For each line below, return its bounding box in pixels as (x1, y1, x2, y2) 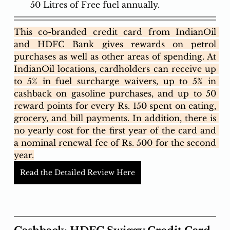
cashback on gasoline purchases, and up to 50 (13, 88, 217, 99)
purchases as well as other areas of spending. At (13, 51, 217, 62)
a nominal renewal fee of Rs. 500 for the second (13, 137, 217, 148)
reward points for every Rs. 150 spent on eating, (13, 100, 217, 111)
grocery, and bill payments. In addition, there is (13, 112, 217, 123)
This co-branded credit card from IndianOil (13, 26, 217, 37)
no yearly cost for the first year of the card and (13, 125, 217, 136)
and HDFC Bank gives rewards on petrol (13, 39, 217, 49)
